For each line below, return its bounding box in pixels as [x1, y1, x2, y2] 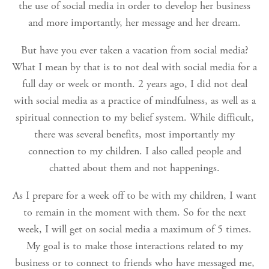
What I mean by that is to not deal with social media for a [12, 60, 257, 74]
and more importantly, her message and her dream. [28, 16, 241, 30]
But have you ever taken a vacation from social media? [20, 43, 249, 58]
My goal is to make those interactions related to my [26, 239, 243, 253]
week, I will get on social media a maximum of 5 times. [17, 222, 252, 237]
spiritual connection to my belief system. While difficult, [15, 110, 254, 125]
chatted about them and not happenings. [49, 161, 220, 175]
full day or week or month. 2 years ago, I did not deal [22, 77, 247, 91]
